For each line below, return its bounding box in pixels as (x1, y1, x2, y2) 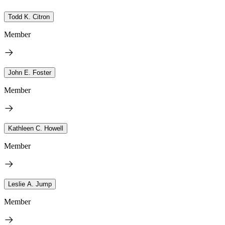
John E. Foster (8, 68, 51, 76)
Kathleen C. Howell (8, 124, 63, 132)
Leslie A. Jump (8, 180, 52, 188)
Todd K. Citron (8, 13, 50, 21)
